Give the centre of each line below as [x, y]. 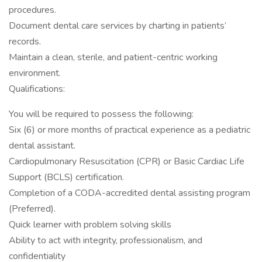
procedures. [32, 10]
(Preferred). [32, 209]
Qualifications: [37, 89]
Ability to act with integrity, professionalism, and [106, 240]
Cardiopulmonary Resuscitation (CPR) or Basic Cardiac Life [127, 161]
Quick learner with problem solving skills [90, 225]
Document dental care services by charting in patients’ [118, 26]
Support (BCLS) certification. [66, 177]
